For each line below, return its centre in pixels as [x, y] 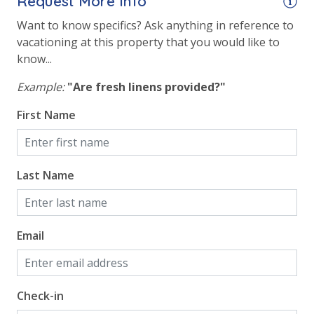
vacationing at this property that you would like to [148, 42]
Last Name [46, 176]
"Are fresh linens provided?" [146, 87]
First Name [46, 115]
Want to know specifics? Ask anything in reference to [155, 26]
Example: [41, 87]
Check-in [40, 296]
